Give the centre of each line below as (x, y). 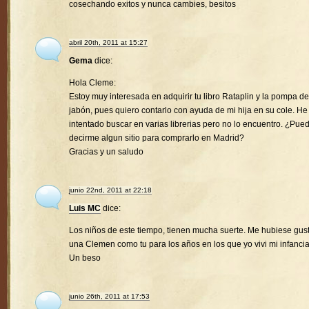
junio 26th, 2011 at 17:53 (109, 297)
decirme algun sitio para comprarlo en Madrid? (157, 138)
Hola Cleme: (92, 83)
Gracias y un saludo (106, 152)
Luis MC (85, 209)
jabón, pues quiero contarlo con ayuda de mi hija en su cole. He (188, 111)
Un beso (85, 258)
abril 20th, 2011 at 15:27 (108, 43)
